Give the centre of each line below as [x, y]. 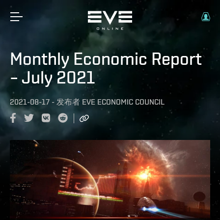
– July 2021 [52, 77]
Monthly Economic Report [106, 58]
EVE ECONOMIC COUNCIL [123, 102]
